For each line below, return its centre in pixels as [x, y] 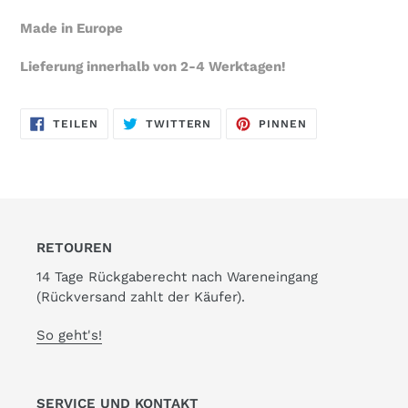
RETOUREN [74, 247]
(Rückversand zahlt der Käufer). [141, 297]
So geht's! [69, 335]
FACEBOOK [130, 132]
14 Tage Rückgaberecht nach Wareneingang [177, 277]
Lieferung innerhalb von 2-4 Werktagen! [153, 66]
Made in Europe [71, 29]
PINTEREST [342, 132]
